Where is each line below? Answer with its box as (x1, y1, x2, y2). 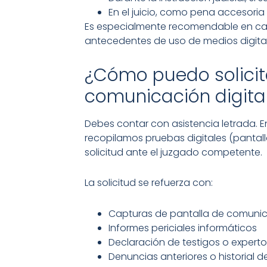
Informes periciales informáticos (108, 221, 257, 235)
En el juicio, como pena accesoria (108, 5, 265, 19)
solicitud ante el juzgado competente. (85, 145, 262, 160)
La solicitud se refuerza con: (85, 176, 213, 190)
